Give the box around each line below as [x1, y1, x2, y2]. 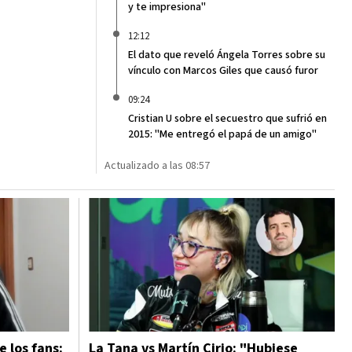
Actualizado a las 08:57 [104, 158, 210, 174]
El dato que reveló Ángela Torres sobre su [128, 47, 325, 63]
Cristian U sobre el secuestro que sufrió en [128, 111, 327, 126]
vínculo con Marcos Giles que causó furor [128, 63, 318, 79]
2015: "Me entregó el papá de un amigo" [128, 126, 317, 142]
